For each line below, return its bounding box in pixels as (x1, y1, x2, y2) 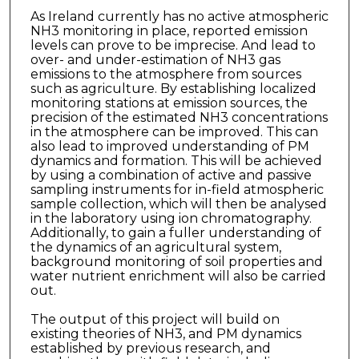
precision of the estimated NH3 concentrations (30, 109, 328, 125)
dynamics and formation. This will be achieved (30, 152, 322, 168)
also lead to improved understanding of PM (30, 138, 309, 154)
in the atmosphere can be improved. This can (30, 123, 318, 139)
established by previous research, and (30, 340, 271, 356)
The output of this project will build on (30, 311, 280, 327)
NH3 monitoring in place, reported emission (30, 22, 308, 38)
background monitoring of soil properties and (30, 253, 323, 269)
